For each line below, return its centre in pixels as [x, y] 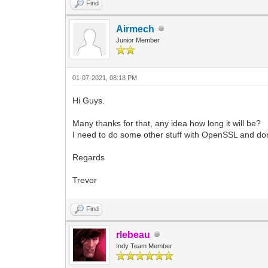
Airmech [135, 29]
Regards [89, 157]
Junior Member [138, 40]
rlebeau [133, 234]
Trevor [85, 180]
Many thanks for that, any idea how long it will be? [167, 123]
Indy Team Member [144, 246]
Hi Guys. [89, 100]
